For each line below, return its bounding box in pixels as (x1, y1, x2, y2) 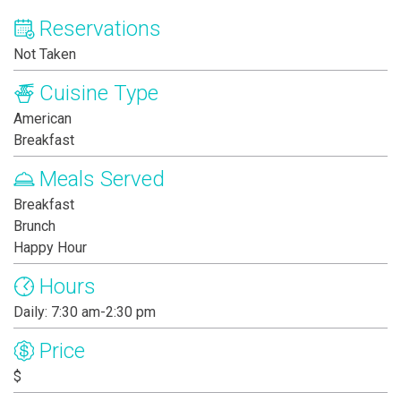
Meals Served (39, 166, 165, 192)
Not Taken (13, 46, 76, 64)
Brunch (13, 218, 55, 235)
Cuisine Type (39, 81, 158, 107)
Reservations (39, 16, 161, 42)
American (13, 110, 72, 128)
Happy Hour (13, 239, 87, 257)
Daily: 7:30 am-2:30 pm (13, 303, 156, 321)
